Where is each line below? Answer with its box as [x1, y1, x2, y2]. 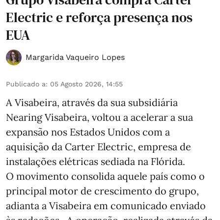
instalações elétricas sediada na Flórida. [6, 155, 185, 168]
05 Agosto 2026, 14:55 [50, 80, 123, 88]
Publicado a [6, 80, 46, 88]
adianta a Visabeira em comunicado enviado [6, 199, 206, 212]
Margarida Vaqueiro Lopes [26, 53, 125, 62]
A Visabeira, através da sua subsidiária [6, 96, 178, 109]
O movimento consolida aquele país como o [6, 170, 205, 183]
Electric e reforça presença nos [6, 8, 192, 27]
